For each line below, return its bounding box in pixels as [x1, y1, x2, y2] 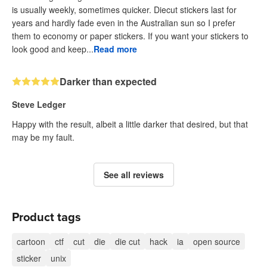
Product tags [12, 210, 81, 225]
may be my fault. [12, 131, 74, 143]
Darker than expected [60, 74, 157, 88]
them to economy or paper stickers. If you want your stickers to [12, 29, 148, 42]
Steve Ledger [12, 98, 66, 110]
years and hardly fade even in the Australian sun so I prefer [12, 16, 235, 29]
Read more [94, 42, 137, 55]
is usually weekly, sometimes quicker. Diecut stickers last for [12, 3, 237, 15]
